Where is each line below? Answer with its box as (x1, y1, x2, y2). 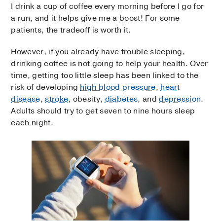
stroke (45, 94, 69, 105)
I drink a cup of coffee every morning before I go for (11, 1, 204, 12)
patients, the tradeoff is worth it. (11, 25, 131, 36)
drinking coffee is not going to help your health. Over (11, 58, 208, 70)
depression (159, 94, 201, 105)
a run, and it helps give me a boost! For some (11, 13, 180, 24)
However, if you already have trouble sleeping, (11, 46, 185, 58)
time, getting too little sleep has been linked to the (11, 70, 199, 81)
